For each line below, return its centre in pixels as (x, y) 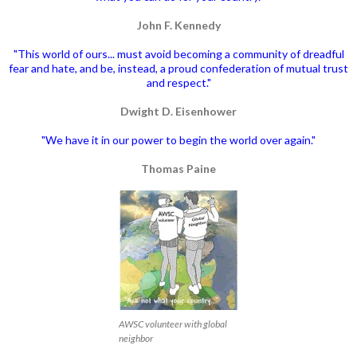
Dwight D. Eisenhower (178, 111)
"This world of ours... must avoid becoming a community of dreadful (178, 53)
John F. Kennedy (178, 25)
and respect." (178, 82)
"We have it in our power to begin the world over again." (178, 139)
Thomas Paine (178, 168)
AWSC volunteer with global (173, 324)
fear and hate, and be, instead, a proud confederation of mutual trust (178, 68)
